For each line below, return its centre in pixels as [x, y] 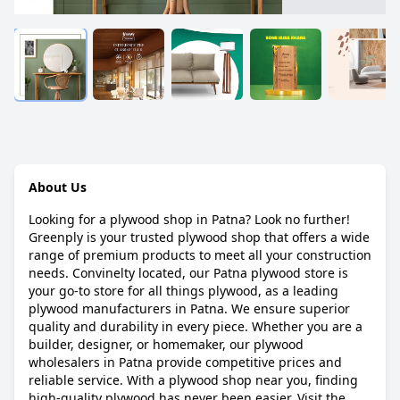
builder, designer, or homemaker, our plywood [166, 344]
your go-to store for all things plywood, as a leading [183, 291]
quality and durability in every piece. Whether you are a [196, 326]
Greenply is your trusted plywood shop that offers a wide [199, 237]
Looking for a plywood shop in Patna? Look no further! [189, 219]
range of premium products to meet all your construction [200, 255]
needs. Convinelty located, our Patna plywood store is [188, 273]
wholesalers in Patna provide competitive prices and [185, 362]
